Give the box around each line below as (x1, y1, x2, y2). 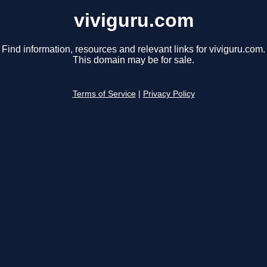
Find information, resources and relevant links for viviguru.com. (2, 44, 265, 55)
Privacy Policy (142, 89, 195, 99)
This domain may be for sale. (73, 55, 194, 66)
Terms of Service (72, 89, 136, 99)
